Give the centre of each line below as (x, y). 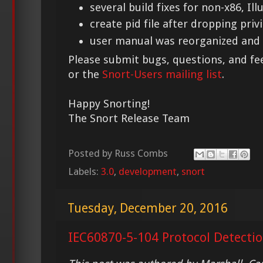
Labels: (85, 171)
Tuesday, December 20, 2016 (148, 208)
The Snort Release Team (129, 119)
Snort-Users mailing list (162, 75)
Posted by (91, 154)
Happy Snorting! (109, 104)
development (148, 171)
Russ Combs (141, 154)
